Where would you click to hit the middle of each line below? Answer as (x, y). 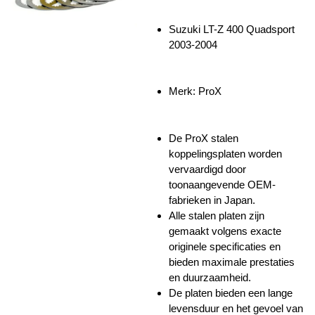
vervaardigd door (207, 169)
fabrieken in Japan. (212, 200)
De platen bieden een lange (231, 292)
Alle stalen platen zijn (217, 215)
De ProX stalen (204, 138)
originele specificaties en (225, 246)
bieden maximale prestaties (232, 262)
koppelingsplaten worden (225, 153)
